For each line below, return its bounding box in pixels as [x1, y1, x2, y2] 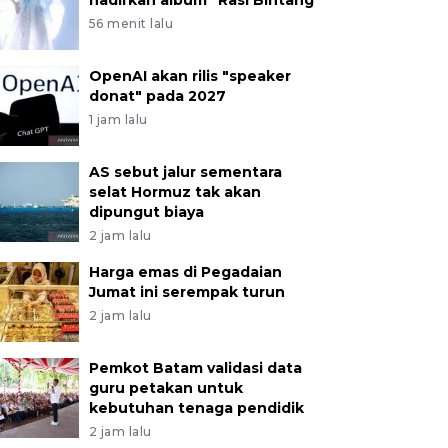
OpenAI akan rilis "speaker [88, 67, 291, 85]
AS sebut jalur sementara [88, 163, 282, 181]
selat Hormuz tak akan [88, 183, 261, 201]
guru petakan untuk [88, 379, 243, 397]
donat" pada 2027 [88, 87, 226, 105]
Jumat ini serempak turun [88, 283, 285, 301]
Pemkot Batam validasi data [88, 359, 302, 377]
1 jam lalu [88, 112, 148, 127]
